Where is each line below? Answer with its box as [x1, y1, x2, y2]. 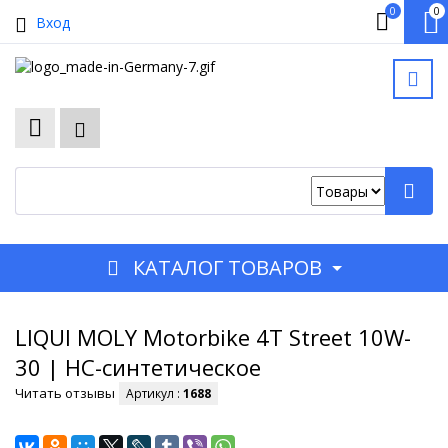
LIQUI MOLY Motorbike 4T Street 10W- [15, 322, 411, 352]
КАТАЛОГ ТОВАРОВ [132, 254, 322, 281]
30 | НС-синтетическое [15, 352, 261, 382]
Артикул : [126, 385, 183, 402]
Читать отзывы [15, 384, 115, 402]
